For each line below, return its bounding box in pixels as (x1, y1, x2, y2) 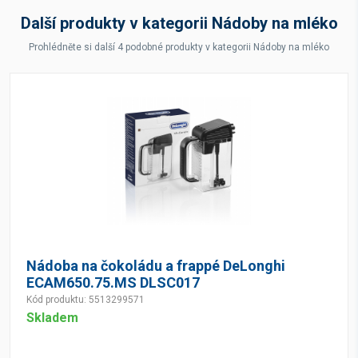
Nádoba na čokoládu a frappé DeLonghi (26, 257, 285, 274)
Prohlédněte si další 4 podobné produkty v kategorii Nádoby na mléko (29, 42, 329, 53)
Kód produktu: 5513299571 (26, 294, 145, 305)
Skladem (26, 310, 78, 325)
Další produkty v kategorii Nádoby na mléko (20, 14, 338, 33)
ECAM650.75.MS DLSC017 (26, 274, 200, 291)
